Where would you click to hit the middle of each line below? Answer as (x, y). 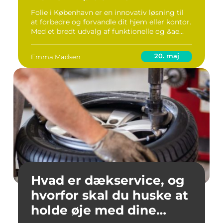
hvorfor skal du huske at (110, 195)
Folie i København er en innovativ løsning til (107, 12)
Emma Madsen (56, 56)
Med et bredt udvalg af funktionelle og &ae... (107, 31)
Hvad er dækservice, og (108, 180)
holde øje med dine (94, 210)
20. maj (167, 56)
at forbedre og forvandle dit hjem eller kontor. (111, 22)
